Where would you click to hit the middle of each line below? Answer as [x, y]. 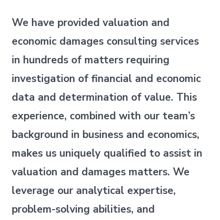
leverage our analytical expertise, [94, 190]
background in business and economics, [106, 134]
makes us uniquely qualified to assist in [107, 153]
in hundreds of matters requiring [91, 60]
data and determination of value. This [105, 97]
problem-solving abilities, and [83, 209]
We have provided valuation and [91, 22]
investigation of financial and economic [107, 78]
